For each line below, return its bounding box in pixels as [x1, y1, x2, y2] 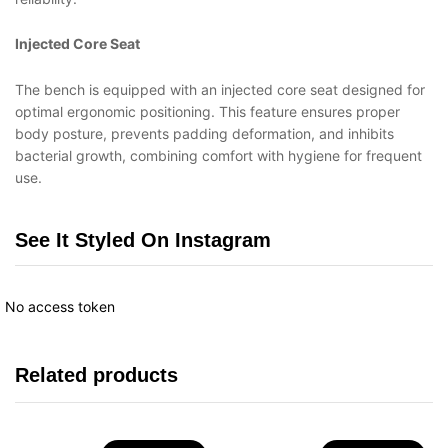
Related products [15, 363, 178, 386]
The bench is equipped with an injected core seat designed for [15, 81, 425, 99]
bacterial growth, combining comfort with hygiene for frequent [15, 147, 422, 165]
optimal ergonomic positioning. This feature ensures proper [15, 103, 400, 121]
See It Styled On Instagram [15, 228, 271, 251]
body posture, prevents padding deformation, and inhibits [15, 125, 394, 143]
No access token [5, 297, 115, 315]
